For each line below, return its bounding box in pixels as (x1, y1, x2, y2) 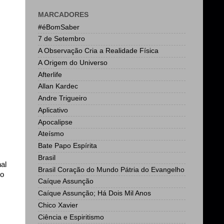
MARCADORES (38, 10, 88, 18)
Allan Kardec (38, 82, 78, 90)
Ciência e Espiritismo (38, 213, 104, 221)
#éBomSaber (38, 23, 79, 31)
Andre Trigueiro (38, 94, 87, 102)
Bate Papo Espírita (38, 142, 97, 150)
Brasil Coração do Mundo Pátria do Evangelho (38, 165, 184, 173)
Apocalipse (38, 118, 72, 126)
